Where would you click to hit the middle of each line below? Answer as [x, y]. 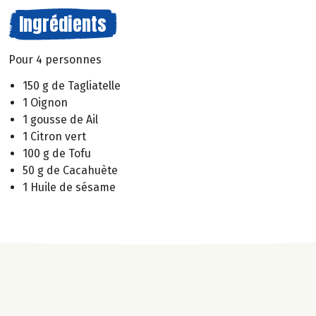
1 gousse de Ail [60, 119]
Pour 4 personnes [55, 60]
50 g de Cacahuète [70, 170]
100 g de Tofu [57, 153]
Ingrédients [63, 24]
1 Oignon [45, 102]
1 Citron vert [54, 136]
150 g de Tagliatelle [72, 85]
